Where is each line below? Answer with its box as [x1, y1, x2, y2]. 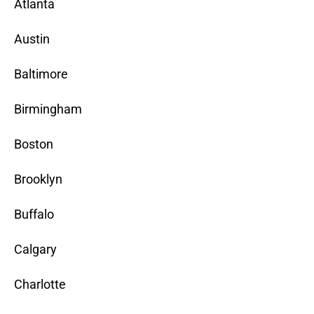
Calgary [14, 242, 57, 257]
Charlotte [14, 277, 66, 292]
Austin [14, 32, 50, 47]
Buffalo [14, 207, 54, 222]
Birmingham [14, 102, 82, 117]
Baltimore [14, 67, 68, 82]
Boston [14, 137, 53, 152]
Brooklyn [14, 172, 62, 187]
